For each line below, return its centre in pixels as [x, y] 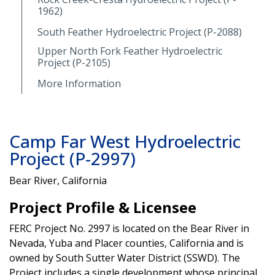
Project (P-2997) [72, 158]
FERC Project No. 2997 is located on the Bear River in [129, 228]
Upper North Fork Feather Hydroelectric [130, 51]
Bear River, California [58, 180]
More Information [80, 83]
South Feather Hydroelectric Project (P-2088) [140, 32]
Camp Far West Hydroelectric [125, 141]
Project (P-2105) [74, 62]
